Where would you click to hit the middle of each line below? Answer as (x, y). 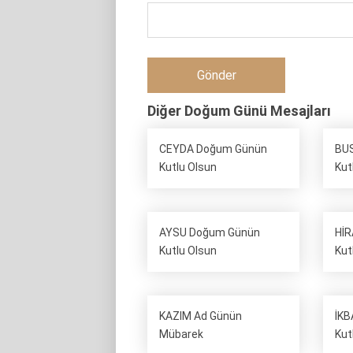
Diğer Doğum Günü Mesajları (239, 111)
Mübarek (181, 334)
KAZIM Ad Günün (201, 316)
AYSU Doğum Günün (210, 232)
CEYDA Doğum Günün (213, 149)
